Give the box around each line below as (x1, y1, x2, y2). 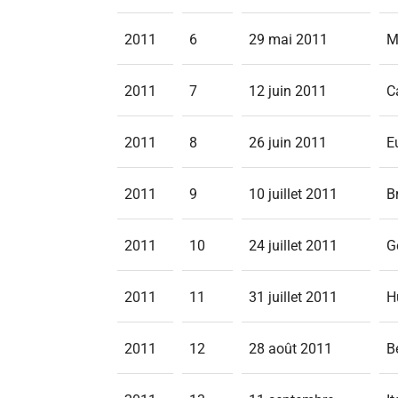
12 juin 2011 (249, 83, 327, 99)
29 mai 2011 (249, 31, 328, 48)
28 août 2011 (249, 340, 332, 357)
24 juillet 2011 (249, 237, 338, 254)
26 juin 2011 (249, 134, 327, 151)
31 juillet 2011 (249, 289, 338, 306)
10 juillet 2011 (249, 186, 338, 203)
